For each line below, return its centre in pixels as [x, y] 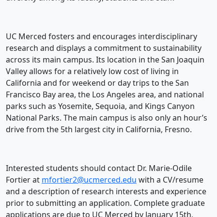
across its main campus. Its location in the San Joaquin [105, 60]
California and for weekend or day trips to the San [97, 83]
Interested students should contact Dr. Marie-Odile [99, 168]
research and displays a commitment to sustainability [104, 48]
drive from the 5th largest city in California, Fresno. [99, 130]
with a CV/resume [170, 180]
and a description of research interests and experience [106, 192]
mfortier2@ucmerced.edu [89, 180]
